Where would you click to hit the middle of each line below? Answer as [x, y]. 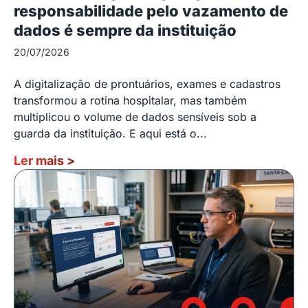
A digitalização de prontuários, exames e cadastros [147, 84]
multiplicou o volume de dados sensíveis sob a [135, 117]
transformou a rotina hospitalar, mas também [130, 100]
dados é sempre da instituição [125, 30]
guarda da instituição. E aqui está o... [110, 133]
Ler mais [40, 160]
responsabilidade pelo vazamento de [151, 11]
